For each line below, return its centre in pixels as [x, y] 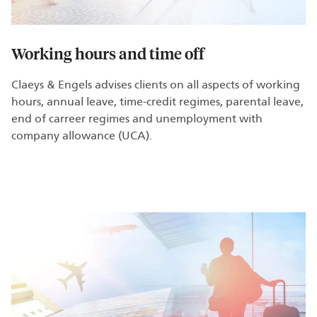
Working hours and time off [108, 53]
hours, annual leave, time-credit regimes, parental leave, [157, 102]
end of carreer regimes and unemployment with [137, 119]
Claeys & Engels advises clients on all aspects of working [156, 85]
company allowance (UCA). [82, 136]
